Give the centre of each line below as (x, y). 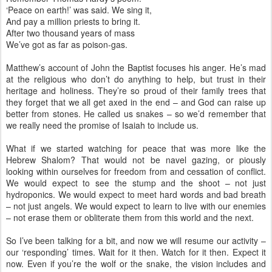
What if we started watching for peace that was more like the (136, 148)
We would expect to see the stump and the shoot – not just (136, 183)
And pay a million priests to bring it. (73, 21)
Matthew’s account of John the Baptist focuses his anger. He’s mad (136, 67)
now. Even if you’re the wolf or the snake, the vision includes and (136, 263)
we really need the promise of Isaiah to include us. (102, 125)
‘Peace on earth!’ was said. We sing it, (79, 10)
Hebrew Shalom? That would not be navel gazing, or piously (136, 160)
